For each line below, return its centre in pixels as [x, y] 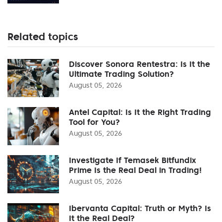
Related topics [43, 36]
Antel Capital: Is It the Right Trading [140, 112]
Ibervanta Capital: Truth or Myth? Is [140, 208]
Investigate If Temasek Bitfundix [133, 160]
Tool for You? [94, 122]
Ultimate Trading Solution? [121, 74]
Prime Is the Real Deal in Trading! [135, 170]
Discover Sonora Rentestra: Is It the [139, 64]
